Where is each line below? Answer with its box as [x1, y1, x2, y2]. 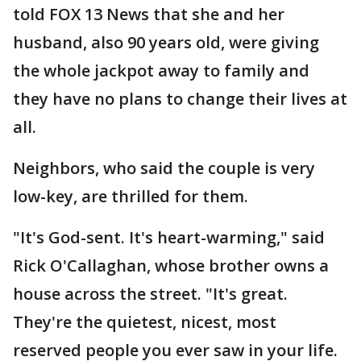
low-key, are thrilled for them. [13, 185, 248, 207]
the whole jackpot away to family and [13, 60, 309, 81]
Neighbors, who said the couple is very [13, 157, 315, 179]
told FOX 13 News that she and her [13, 3, 284, 25]
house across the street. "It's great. [13, 283, 288, 305]
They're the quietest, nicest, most [13, 311, 276, 333]
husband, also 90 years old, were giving [13, 31, 319, 53]
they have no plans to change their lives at [13, 88, 347, 110]
